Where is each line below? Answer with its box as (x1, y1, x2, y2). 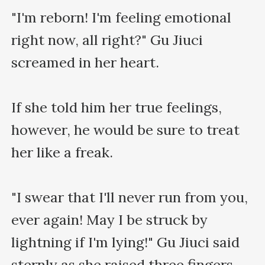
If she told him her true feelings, (11, 98, 222, 117)
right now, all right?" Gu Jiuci (11, 30, 203, 49)
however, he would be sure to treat (11, 120, 240, 139)
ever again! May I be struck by (11, 210, 208, 229)
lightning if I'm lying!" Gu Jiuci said (11, 232, 240, 251)
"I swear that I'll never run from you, (11, 188, 248, 206)
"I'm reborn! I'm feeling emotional (11, 8, 232, 27)
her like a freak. (11, 143, 114, 161)
